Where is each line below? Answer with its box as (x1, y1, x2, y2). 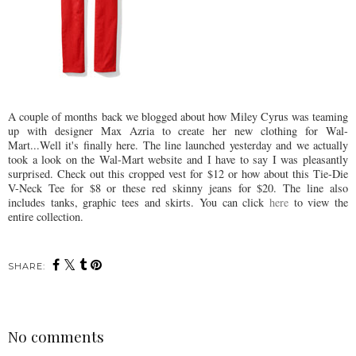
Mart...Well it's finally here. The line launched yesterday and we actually (8, 137, 348, 153)
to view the (293, 195, 349, 211)
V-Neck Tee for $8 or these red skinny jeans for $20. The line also (8, 180, 348, 196)
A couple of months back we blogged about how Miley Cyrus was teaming (8, 109, 348, 125)
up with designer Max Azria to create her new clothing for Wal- (8, 123, 348, 139)
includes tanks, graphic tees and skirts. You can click (8, 195, 269, 211)
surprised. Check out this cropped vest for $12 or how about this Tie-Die (8, 166, 348, 182)
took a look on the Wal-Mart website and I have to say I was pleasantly (8, 152, 348, 168)
